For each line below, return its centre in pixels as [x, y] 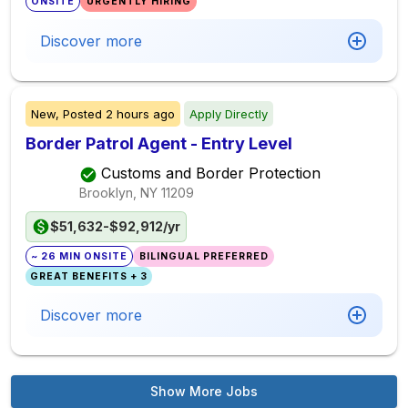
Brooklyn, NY [118, 192]
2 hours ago [140, 114]
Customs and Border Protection [211, 173]
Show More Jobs [204, 391]
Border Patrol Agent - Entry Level [159, 143]
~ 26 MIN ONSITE [80, 256]
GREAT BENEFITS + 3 [89, 276]
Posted [82, 114]
